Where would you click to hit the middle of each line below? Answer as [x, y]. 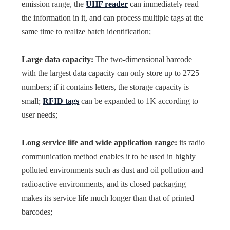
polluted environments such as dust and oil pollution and [113, 170]
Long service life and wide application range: [100, 142]
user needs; [40, 114]
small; [32, 101]
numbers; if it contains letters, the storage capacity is [106, 87]
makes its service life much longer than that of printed [108, 198]
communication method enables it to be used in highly [109, 156]
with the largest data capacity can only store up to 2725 [111, 73]
